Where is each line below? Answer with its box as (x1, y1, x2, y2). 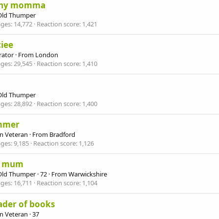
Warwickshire (68, 170, 107, 179)
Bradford (49, 130, 75, 139)
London (35, 50, 58, 60)
